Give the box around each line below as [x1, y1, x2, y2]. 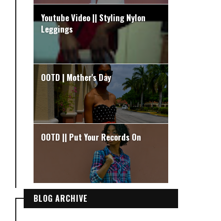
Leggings [41, 22, 73, 35]
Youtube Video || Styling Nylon [41, 11, 146, 24]
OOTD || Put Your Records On [41, 130, 141, 143]
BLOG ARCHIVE [34, 192, 88, 204]
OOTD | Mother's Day [41, 71, 111, 83]
